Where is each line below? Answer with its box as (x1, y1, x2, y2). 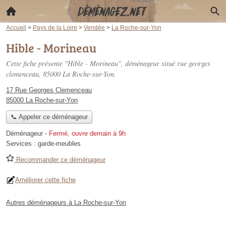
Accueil (6, 24, 26, 31)
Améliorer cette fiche (15, 176, 76, 184)
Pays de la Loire (33, 24, 77, 31)
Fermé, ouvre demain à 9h (49, 130, 126, 138)
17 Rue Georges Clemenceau (6, 86, 92, 94)
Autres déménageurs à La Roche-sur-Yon (6, 199, 126, 207)
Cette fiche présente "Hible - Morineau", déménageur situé (6, 59, 177, 68)
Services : (6, 140, 38, 148)
